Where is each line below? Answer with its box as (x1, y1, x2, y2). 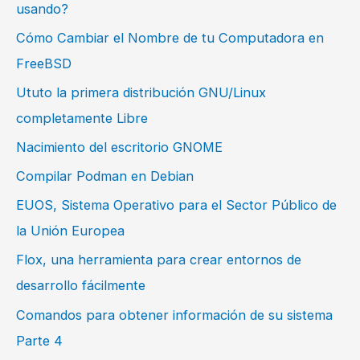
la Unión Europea (16, 223, 125, 239)
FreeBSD (16, 55, 72, 72)
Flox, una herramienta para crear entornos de (16, 252, 301, 268)
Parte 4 (16, 332, 63, 349)
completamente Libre (16, 110, 148, 127)
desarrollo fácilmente (16, 277, 145, 294)
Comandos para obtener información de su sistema (16, 306, 333, 323)
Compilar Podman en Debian (16, 168, 194, 185)
